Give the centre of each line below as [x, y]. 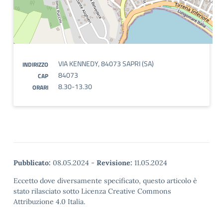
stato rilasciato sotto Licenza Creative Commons [92, 191]
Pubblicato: [32, 163]
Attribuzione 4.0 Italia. [49, 202]
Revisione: [114, 163]
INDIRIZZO [35, 64]
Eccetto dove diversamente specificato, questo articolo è [105, 181]
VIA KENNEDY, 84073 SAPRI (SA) [106, 63]
